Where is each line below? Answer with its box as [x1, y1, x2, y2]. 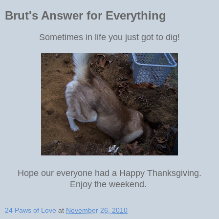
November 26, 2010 [66, 206, 128, 215]
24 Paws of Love [5, 206, 56, 215]
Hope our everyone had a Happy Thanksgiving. [18, 168, 201, 178]
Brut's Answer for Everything [5, 9, 166, 22]
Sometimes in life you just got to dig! [39, 32, 180, 43]
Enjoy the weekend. [70, 179, 149, 190]
